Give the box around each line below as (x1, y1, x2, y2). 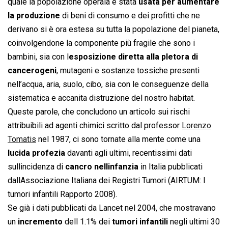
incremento (18, 217, 63, 227)
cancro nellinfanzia (65, 162, 138, 172)
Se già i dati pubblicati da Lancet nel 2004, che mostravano (8, 203, 216, 213)
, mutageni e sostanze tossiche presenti (56, 66, 199, 76)
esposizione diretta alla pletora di (69, 52, 198, 62)
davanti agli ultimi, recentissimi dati (65, 148, 192, 158)
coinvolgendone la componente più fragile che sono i (8, 38, 195, 48)
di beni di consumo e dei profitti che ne (60, 11, 200, 21)
